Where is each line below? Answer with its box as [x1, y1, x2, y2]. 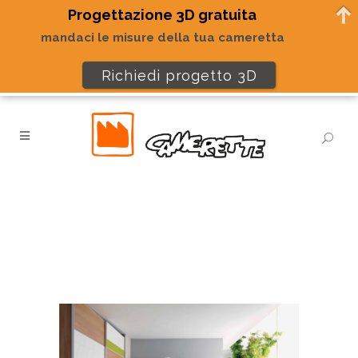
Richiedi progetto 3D [101, 66, 257, 84]
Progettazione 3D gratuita [68, 6, 257, 24]
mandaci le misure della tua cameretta [41, 30, 285, 46]
